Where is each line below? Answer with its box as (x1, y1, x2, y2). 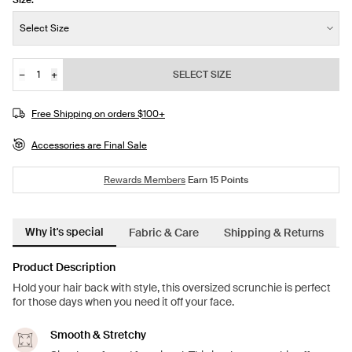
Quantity (18, 73, 55, 86)
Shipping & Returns (224, 225, 324, 240)
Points (218, 174, 248, 187)
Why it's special (25, 225, 104, 240)
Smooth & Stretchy (50, 328, 146, 343)
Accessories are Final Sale (31, 139, 147, 152)
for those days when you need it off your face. (13, 295, 234, 310)
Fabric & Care (129, 225, 199, 240)
